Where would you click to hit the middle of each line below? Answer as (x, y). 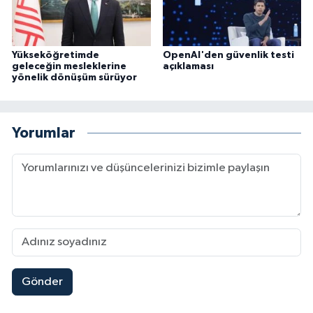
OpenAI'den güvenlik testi (228, 55)
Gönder (42, 282)
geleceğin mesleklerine (69, 66)
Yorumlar (44, 133)
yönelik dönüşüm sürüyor (74, 77)
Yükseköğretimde (56, 55)
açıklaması (188, 66)
